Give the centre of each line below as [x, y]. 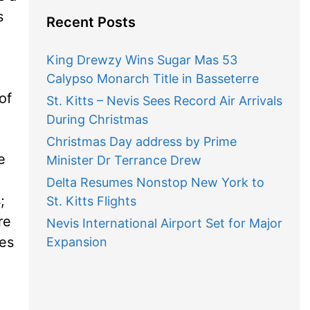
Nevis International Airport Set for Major [164, 223]
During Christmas [97, 119]
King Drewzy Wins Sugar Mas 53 [142, 60]
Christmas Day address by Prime [141, 142]
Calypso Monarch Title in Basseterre [152, 79]
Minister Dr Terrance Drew [124, 160]
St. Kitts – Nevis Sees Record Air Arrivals [164, 101]
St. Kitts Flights [91, 201]
